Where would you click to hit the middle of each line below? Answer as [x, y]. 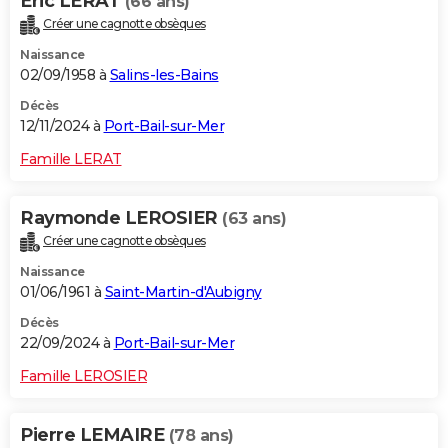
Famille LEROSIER [83, 376]
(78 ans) [201, 436]
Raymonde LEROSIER [121, 218]
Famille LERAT [71, 159]
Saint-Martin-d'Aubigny [183, 292]
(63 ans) [254, 219]
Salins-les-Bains [164, 75]
